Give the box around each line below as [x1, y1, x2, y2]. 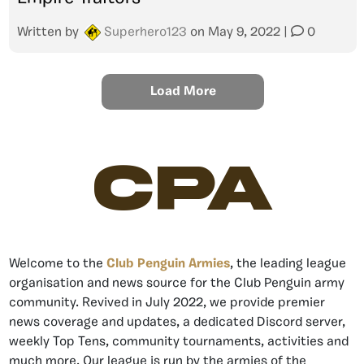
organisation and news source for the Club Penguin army [9, 277, 344, 290]
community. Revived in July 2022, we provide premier [9, 297, 325, 310]
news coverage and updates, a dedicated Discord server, [9, 316, 345, 329]
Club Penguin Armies [106, 258, 230, 271]
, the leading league [230, 258, 346, 271]
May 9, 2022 [208, 26, 280, 39]
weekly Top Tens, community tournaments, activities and [9, 336, 349, 349]
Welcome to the [9, 258, 106, 271]
